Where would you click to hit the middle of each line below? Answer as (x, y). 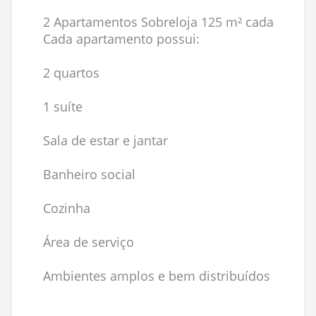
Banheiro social (89, 174)
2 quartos (71, 73)
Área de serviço (89, 242)
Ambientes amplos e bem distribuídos (157, 276)
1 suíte (63, 107)
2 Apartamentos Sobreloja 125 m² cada (158, 22)
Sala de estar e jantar (105, 140)
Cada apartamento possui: (121, 39)
